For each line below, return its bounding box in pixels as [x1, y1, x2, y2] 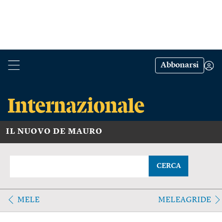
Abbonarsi [161, 61, 199, 69]
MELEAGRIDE [158, 196, 211, 204]
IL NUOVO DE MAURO [6, 127, 103, 136]
